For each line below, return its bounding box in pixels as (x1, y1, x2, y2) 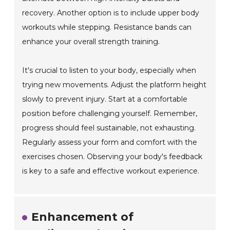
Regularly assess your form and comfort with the (22, 138, 198, 147)
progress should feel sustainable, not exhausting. (22, 123, 196, 133)
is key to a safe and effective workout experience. (22, 166, 200, 176)
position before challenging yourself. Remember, (22, 109, 198, 119)
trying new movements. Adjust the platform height (22, 80, 207, 90)
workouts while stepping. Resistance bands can (22, 23, 192, 32)
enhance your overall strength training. (22, 37, 160, 47)
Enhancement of (31, 210, 134, 224)
